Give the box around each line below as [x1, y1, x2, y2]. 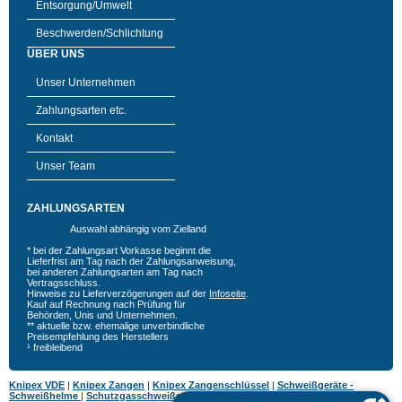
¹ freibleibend [27, 342, 83, 353]
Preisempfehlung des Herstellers [27, 331, 169, 342]
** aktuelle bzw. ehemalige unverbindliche [27, 320, 205, 331]
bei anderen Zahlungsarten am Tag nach [27, 267, 203, 277]
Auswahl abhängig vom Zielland [69, 223, 206, 234]
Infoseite [209, 288, 246, 299]
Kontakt [36, 132, 73, 144]
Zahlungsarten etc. [36, 104, 127, 117]
